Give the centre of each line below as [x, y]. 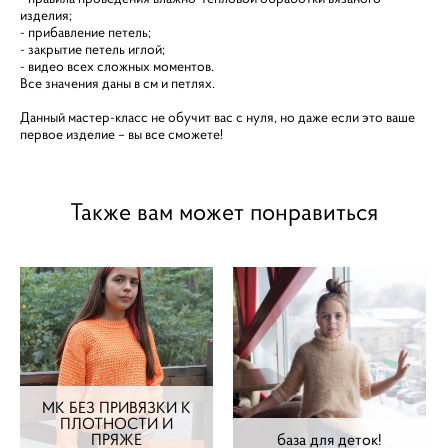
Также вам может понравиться [224, 211]
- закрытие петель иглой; [92, 49]
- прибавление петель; [85, 32]
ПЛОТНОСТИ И [117, 423]
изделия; [46, 15]
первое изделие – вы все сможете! [121, 134]
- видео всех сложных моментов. [117, 66]
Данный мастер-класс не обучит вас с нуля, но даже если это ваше [217, 117]
